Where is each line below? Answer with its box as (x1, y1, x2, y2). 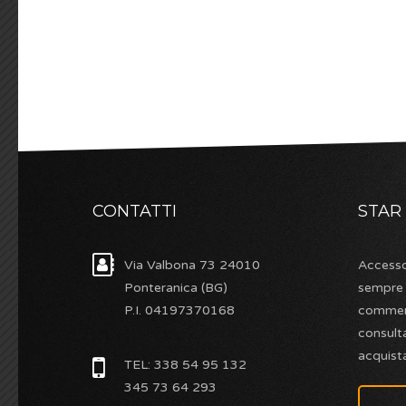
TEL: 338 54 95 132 (124, 356, 246, 372)
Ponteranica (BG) (124, 279, 227, 295)
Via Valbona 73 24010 (124, 256, 260, 273)
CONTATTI (92, 200, 177, 221)
